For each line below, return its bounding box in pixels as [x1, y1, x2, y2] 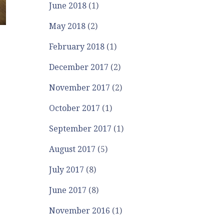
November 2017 [49, 83, 110, 92]
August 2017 [49, 144, 96, 154]
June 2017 [49, 185, 87, 195]
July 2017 [49, 165, 84, 174]
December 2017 [49, 62, 109, 72]
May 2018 [49, 21, 86, 31]
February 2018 [49, 42, 105, 51]
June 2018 [49, 1, 87, 10]
